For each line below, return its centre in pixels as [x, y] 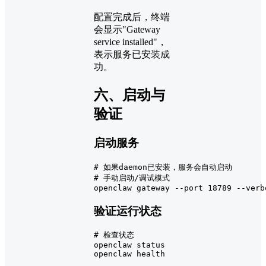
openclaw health [129, 254]
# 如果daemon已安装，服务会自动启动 [163, 167]
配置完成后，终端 [132, 17]
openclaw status [129, 245]
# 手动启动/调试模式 [132, 178]
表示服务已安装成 [132, 55]
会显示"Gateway [127, 30]
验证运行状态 [128, 211]
